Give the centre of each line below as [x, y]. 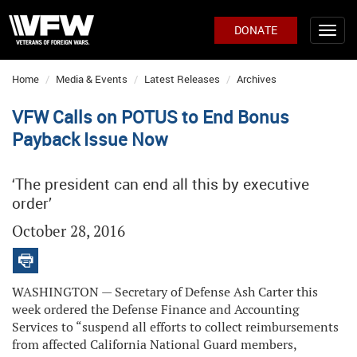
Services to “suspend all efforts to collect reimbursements [175, 327]
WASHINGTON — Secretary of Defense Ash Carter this [165, 292]
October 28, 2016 [69, 231]
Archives [257, 79]
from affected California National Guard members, [154, 345]
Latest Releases [182, 79]
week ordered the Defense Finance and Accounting [155, 310]
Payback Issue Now [90, 139]
